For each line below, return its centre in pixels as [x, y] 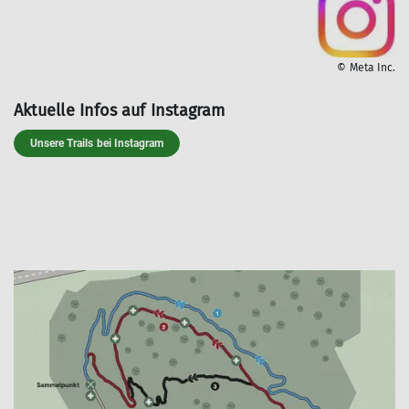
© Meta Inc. [366, 68]
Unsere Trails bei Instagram [97, 144]
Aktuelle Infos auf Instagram [120, 111]
